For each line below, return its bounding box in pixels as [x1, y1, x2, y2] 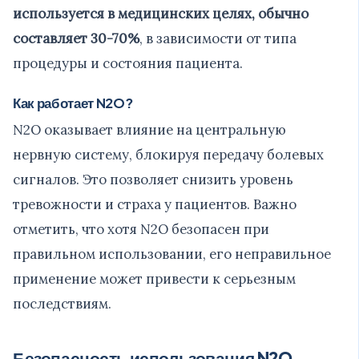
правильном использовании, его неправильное [13, 244, 331, 263]
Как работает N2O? [13, 94, 133, 111]
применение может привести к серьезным [13, 269, 296, 288]
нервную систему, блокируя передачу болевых [13, 145, 324, 163]
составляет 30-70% [13, 29, 139, 47]
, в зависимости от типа [139, 29, 296, 47]
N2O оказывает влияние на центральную [13, 120, 286, 139]
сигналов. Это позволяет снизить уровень [13, 170, 293, 188]
